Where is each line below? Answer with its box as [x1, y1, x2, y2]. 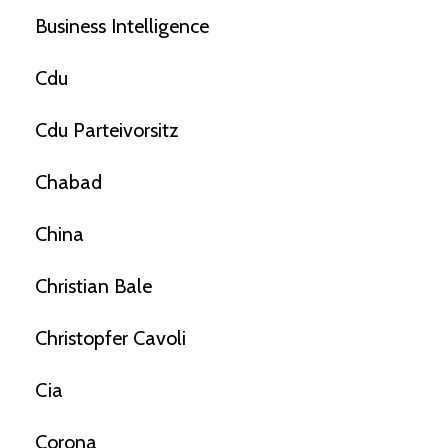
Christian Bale [35, 274, 152, 299]
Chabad [35, 170, 102, 195]
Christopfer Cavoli [35, 326, 186, 351]
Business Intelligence [35, 14, 209, 39]
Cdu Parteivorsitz [35, 118, 179, 143]
